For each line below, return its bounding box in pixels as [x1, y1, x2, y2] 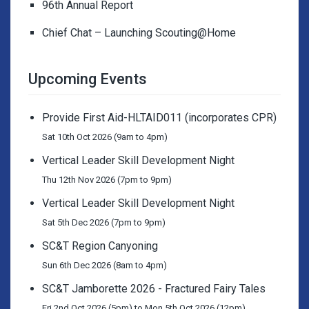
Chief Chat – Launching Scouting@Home [42, 26, 236, 39]
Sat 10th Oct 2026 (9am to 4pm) [42, 132, 168, 142]
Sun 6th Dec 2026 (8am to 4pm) [42, 260, 167, 270]
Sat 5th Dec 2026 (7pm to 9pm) [42, 217, 166, 228]
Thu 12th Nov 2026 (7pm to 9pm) [42, 175, 172, 185]
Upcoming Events [28, 70, 147, 88]
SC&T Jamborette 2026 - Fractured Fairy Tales [42, 282, 266, 295]
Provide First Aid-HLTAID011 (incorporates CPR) [42, 111, 277, 124]
